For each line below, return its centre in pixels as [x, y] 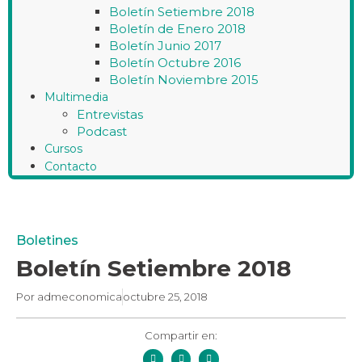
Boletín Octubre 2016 [175, 63]
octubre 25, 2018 [165, 297]
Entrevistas [110, 114]
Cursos [63, 149]
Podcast [102, 131]
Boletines [47, 240]
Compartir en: [181, 335]
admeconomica [78, 297]
